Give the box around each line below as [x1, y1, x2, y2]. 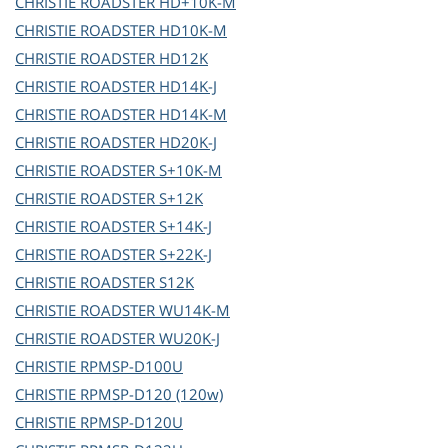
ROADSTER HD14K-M [80, 104, 227, 125]
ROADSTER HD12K [80, 48, 208, 69]
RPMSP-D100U [80, 356, 183, 377]
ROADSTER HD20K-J [80, 132, 217, 153]
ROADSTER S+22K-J [80, 244, 212, 265]
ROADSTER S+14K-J [80, 216, 212, 237]
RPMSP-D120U [80, 412, 183, 433]
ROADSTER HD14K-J [80, 76, 217, 97]
